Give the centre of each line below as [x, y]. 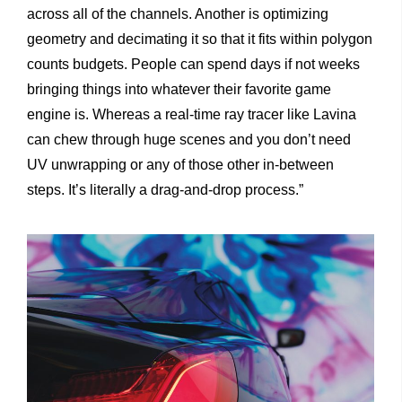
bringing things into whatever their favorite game [179, 90]
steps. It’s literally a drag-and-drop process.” [165, 190]
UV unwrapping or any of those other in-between [180, 165]
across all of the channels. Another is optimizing [178, 14]
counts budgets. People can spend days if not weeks [193, 65]
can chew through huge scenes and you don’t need [189, 140]
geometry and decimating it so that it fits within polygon [200, 39]
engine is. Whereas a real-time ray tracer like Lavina [192, 115]
